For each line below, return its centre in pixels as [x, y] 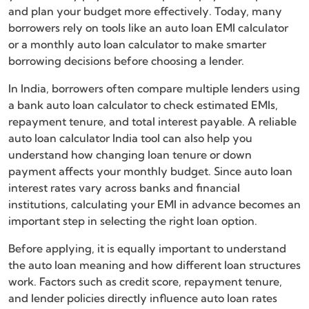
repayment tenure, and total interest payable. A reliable [152, 122]
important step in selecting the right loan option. [133, 221]
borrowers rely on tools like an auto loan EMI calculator [148, 28]
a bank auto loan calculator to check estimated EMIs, [143, 105]
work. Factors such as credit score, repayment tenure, [145, 282]
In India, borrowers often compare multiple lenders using [154, 89]
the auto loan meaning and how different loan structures [154, 265]
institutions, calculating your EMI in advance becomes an [154, 205]
